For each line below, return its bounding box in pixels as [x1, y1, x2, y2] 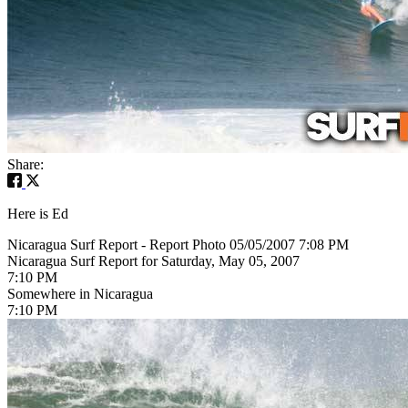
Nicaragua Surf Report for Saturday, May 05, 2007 [7, 252, 300, 269]
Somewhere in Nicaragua [7, 285, 153, 301]
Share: [7, 156, 44, 172]
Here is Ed [7, 205, 68, 221]
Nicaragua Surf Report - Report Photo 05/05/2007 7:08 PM [7, 236, 349, 252]
